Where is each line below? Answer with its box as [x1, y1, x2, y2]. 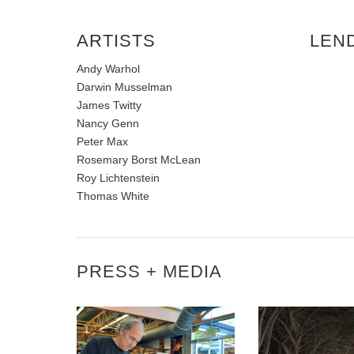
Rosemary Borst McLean [77, 153, 201, 166]
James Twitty [77, 98, 141, 111]
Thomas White [77, 189, 149, 202]
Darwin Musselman [77, 80, 172, 93]
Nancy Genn [77, 116, 139, 130]
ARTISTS [77, 30, 156, 51]
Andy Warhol [77, 62, 140, 75]
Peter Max [77, 134, 128, 148]
